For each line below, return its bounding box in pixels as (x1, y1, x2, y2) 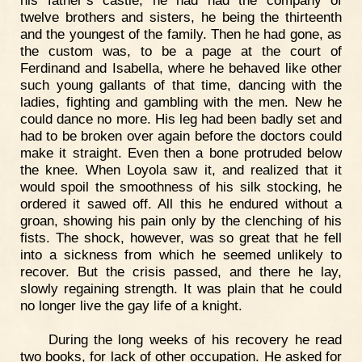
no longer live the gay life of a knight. (20, 297, 242, 314)
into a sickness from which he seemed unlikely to (20, 246, 342, 263)
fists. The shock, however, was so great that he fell (20, 229, 342, 246)
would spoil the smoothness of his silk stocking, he (20, 178, 342, 195)
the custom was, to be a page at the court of (20, 42, 342, 59)
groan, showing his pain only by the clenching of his (20, 212, 342, 229)
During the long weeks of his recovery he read (48, 330, 342, 347)
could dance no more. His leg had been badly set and (20, 110, 342, 127)
